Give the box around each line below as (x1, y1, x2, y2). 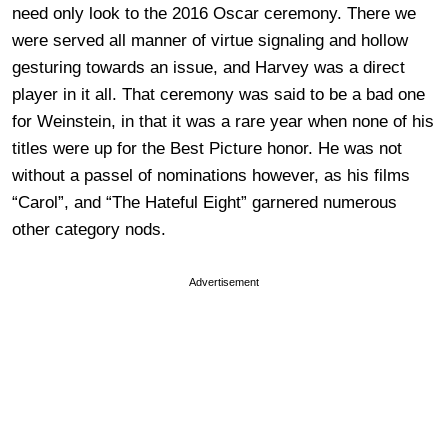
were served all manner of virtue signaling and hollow (12, 30, 408, 50)
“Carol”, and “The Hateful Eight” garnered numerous (12, 192, 397, 212)
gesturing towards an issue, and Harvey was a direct (12, 57, 405, 77)
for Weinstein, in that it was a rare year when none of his (12, 111, 434, 131)
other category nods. (12, 219, 166, 239)
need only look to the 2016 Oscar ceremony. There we (12, 3, 416, 23)
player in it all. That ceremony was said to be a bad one (12, 84, 425, 104)
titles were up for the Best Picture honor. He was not (12, 138, 402, 158)
